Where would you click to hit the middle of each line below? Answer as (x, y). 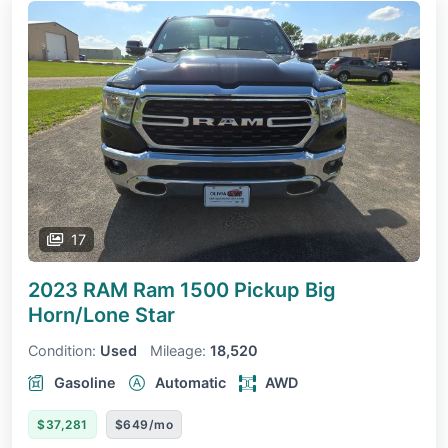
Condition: (62, 351)
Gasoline (85, 383)
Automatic (190, 383)
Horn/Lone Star (101, 315)
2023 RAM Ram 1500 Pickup (166, 290)
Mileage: (178, 351)
